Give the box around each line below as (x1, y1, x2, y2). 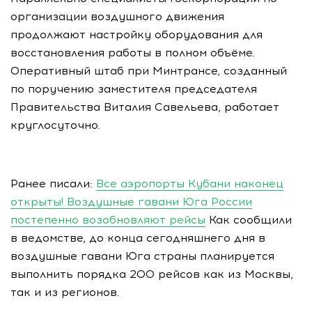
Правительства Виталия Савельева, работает (10, 100, 279, 114)
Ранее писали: (10, 176, 96, 190)
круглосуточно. (10, 118, 100, 132)
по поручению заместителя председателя (10, 81, 257, 95)
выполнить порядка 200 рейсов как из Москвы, (10, 267, 293, 281)
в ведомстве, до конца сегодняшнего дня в (10, 231, 265, 244)
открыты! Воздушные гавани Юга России (10, 194, 252, 208)
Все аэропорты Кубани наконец (96, 176, 283, 190)
